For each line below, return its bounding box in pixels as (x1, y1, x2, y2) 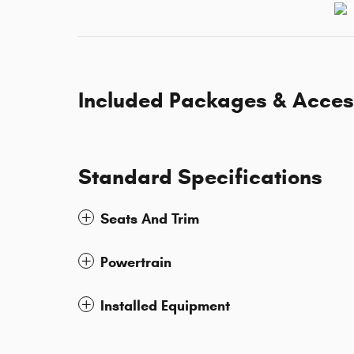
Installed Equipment (100, 297, 230, 315)
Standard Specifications (78, 164, 322, 191)
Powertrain (100, 254, 171, 272)
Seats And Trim (100, 210, 199, 228)
